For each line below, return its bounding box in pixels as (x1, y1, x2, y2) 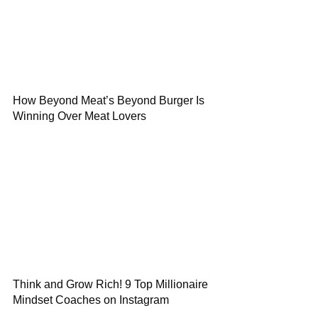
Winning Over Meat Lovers (13, 110, 146, 122)
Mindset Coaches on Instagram (13, 294, 169, 306)
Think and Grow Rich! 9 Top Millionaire (13, 278, 208, 290)
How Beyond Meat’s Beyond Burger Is (13, 94, 204, 106)
